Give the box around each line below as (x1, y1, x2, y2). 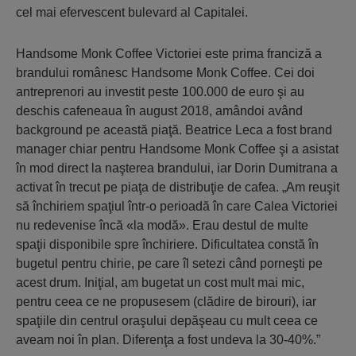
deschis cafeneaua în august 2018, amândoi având (16, 104, 303, 118)
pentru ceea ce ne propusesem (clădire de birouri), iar (16, 295, 316, 308)
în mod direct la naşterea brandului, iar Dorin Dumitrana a (16, 161, 338, 175)
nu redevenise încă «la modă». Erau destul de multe (16, 219, 308, 232)
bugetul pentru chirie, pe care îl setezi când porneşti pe (16, 257, 323, 270)
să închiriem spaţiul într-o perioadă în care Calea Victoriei (16, 199, 338, 213)
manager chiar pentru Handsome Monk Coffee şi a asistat (16, 142, 339, 156)
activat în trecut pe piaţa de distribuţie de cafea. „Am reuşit (16, 180, 339, 194)
